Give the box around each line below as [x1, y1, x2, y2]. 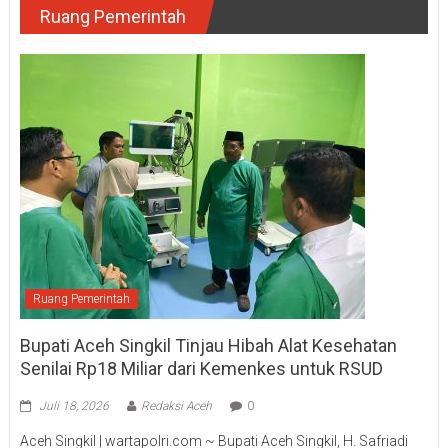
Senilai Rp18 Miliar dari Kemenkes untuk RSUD [19, 357, 383, 379]
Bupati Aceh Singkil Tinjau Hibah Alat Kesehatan [19, 334, 397, 356]
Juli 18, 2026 [38, 398, 109, 413]
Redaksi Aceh [140, 398, 212, 413]
